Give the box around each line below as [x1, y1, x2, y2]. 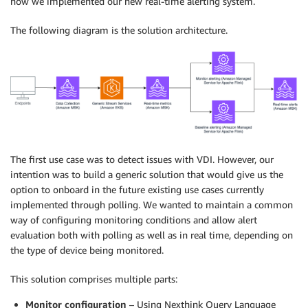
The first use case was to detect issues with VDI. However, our [10, 153, 274, 165]
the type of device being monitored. [10, 243, 164, 256]
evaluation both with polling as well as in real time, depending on [10, 228, 293, 241]
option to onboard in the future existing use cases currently [10, 183, 264, 195]
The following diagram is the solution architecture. [10, 23, 228, 36]
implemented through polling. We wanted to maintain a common [10, 198, 293, 210]
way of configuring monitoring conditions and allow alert [10, 213, 257, 225]
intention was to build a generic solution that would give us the [10, 168, 283, 180]
